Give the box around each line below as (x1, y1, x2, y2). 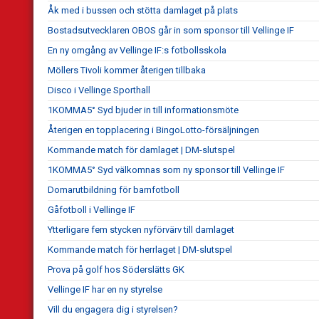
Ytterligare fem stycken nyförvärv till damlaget (48, 224, 234, 236)
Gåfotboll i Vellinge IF (48, 204, 135, 216)
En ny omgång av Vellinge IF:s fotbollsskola (48, 45, 226, 56)
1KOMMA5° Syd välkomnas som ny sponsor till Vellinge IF (48, 164, 285, 176)
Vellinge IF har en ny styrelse (48, 284, 162, 296)
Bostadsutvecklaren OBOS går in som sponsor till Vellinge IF (48, 25, 294, 36)
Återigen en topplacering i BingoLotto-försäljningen (48, 125, 259, 136)
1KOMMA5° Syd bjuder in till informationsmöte (48, 105, 239, 116)
